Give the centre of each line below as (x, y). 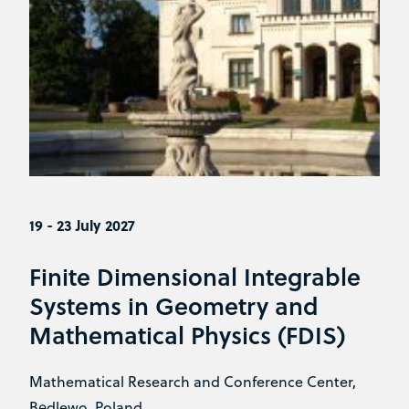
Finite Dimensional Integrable (195, 277)
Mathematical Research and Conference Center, (193, 382)
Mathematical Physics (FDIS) (187, 335)
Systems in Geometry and (174, 306)
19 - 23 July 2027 (82, 225)
